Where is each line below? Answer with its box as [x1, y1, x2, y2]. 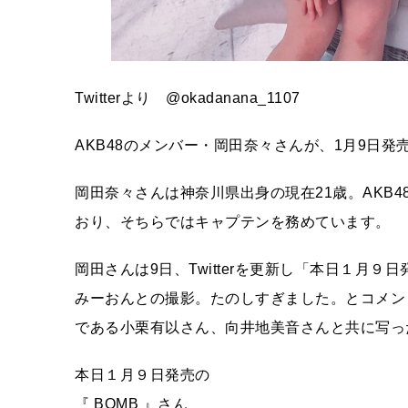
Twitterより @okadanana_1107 [75, 90, 301, 106]
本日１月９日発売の [75, 367, 210, 382]
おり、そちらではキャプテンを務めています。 [75, 214, 391, 229]
